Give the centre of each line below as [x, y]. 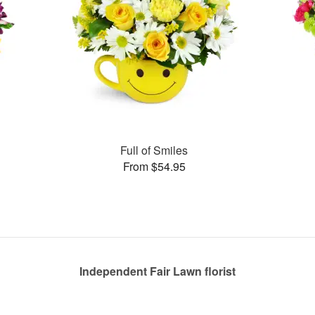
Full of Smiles [154, 150]
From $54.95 [154, 166]
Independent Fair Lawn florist [157, 271]
